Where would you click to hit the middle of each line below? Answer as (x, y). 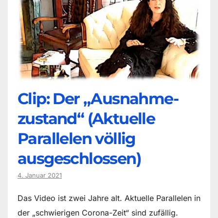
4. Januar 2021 (40, 176)
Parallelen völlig (76, 139)
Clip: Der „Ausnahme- (98, 99)
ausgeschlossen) (79, 159)
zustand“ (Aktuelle (86, 119)
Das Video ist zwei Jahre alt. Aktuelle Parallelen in (109, 198)
